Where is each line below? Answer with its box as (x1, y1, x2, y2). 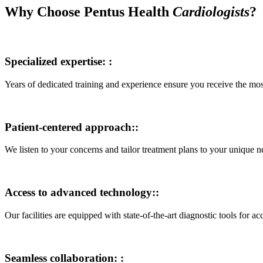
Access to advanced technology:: (5, 186, 159, 199)
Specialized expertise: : (5, 55, 112, 68)
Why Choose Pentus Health (5, 4, 173, 19)
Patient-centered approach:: (5, 120, 139, 133)
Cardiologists (173, 4, 249, 19)
